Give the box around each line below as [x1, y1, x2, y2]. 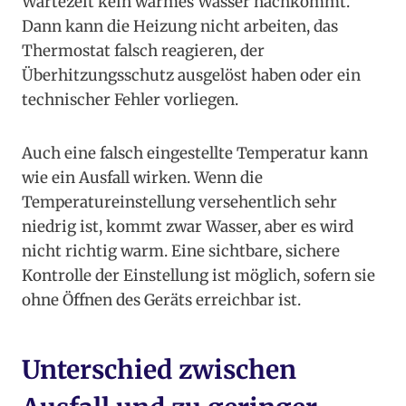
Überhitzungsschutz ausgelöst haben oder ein [22, 65, 361, 86]
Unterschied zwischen [22, 353, 296, 387]
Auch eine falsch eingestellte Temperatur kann [22, 143, 368, 164]
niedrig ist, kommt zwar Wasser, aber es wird [22, 217, 353, 237]
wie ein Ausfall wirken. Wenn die [22, 168, 263, 188]
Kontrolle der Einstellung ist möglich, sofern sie [22, 266, 375, 286]
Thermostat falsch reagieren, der [22, 41, 265, 62]
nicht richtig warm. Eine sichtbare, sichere [22, 241, 340, 262]
